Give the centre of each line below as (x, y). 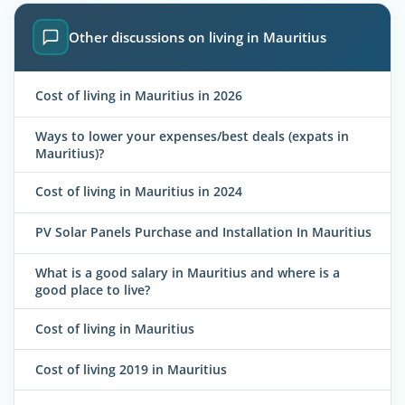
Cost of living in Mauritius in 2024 (139, 192)
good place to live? (93, 290)
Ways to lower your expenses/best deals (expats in (192, 136)
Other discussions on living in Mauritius (198, 38)
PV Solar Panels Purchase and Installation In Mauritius (203, 232)
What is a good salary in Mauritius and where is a (188, 273)
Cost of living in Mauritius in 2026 (139, 95)
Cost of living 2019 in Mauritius (131, 369)
